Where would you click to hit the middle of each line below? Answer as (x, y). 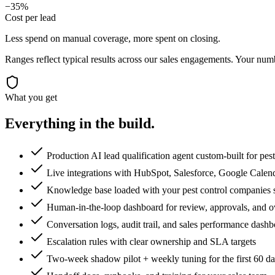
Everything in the (62, 124)
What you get (31, 98)
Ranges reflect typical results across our (82, 60)
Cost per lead (30, 18)
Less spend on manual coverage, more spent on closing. (113, 39)
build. (137, 124)
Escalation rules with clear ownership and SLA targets (151, 242)
